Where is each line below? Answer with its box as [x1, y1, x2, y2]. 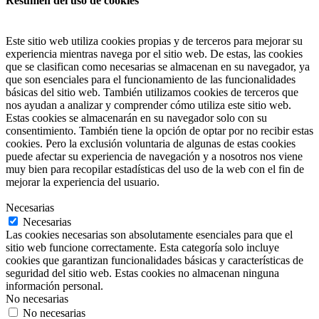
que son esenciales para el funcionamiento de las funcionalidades [6, 73, 296, 86]
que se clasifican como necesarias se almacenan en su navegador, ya [6, 61, 310, 73]
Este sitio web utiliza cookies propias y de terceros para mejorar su [6, 35, 303, 48]
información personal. [6, 280, 103, 293]
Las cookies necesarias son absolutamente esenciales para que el [6, 229, 293, 241]
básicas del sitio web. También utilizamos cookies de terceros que [6, 86, 298, 99]
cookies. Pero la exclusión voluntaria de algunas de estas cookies [6, 137, 296, 150]
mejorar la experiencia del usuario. [6, 176, 159, 189]
